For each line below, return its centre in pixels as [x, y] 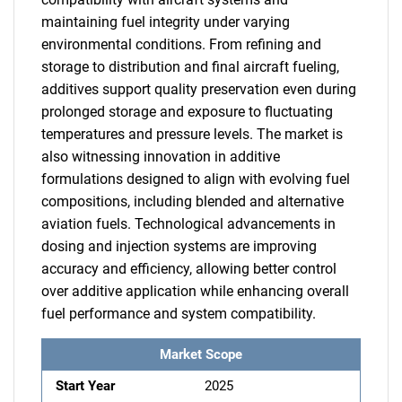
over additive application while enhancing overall [195, 291]
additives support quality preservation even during [199, 89]
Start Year [85, 386]
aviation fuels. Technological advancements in [188, 224]
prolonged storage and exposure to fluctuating [187, 112]
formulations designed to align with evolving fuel [196, 179]
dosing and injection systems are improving [179, 246]
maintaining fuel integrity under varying [166, 22]
